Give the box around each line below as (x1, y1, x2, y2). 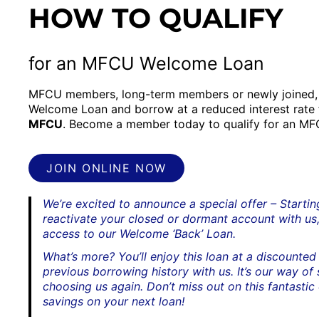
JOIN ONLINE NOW (46, 161, 167, 176)
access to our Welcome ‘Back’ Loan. (43, 226, 239, 241)
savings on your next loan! (43, 293, 184, 308)
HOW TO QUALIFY (28, 1, 283, 36)
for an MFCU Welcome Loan (28, 52, 264, 74)
